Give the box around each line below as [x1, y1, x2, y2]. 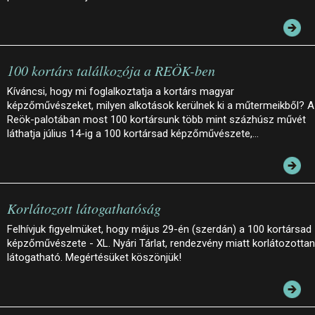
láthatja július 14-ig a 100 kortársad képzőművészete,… [7, 127, 259, 141]
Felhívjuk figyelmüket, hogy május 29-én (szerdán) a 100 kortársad [7, 223, 311, 236]
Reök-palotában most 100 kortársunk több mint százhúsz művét [7, 113, 306, 127]
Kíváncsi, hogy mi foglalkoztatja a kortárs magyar [7, 85, 234, 98]
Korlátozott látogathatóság [7, 199, 161, 218]
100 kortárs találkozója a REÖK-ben [7, 61, 215, 80]
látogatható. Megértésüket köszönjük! [7, 251, 181, 264]
